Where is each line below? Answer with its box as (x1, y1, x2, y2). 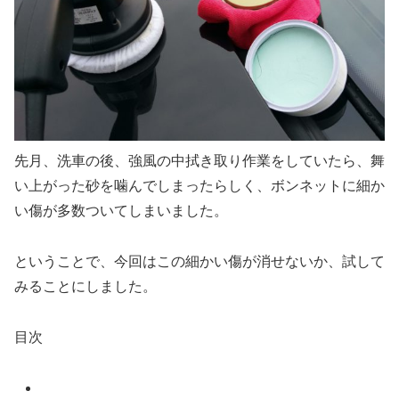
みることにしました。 (14, 279, 157, 295)
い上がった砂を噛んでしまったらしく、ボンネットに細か (14, 178, 385, 194)
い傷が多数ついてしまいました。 (14, 203, 228, 219)
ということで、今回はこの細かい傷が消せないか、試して (14, 254, 385, 270)
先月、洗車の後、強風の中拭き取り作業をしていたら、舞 (14, 153, 385, 169)
